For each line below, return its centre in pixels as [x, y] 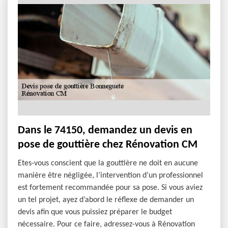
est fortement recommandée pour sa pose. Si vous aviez [110, 188]
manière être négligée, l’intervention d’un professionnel [110, 176]
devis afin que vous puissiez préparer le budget [95, 212]
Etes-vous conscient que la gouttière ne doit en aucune [108, 163]
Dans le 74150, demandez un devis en [105, 131]
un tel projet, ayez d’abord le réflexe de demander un [106, 200]
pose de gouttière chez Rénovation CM [108, 145]
